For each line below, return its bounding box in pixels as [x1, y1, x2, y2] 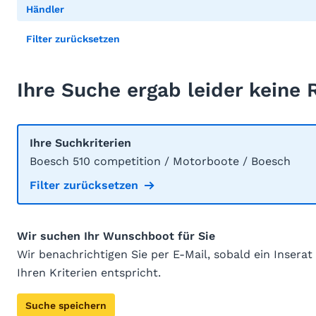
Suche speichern [25, 300, 107, 311]
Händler [26, 4, 64, 15]
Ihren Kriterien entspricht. [17, 266, 161, 279]
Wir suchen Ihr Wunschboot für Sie [17, 229, 215, 243]
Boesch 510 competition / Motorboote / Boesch [30, 154, 291, 168]
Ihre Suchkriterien [30, 136, 131, 150]
